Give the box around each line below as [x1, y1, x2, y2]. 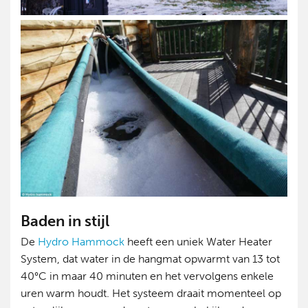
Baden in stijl [21, 212, 109, 231]
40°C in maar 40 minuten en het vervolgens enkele [21, 269, 274, 283]
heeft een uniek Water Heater [124, 235, 272, 249]
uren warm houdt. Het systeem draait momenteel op [21, 287, 281, 300]
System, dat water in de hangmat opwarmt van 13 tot [21, 252, 280, 266]
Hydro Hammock [38, 235, 124, 249]
